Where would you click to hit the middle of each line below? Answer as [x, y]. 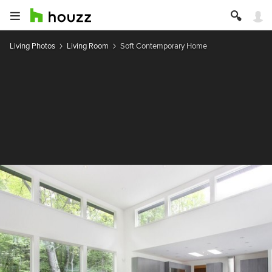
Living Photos [32, 46]
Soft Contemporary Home [164, 46]
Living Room [88, 46]
